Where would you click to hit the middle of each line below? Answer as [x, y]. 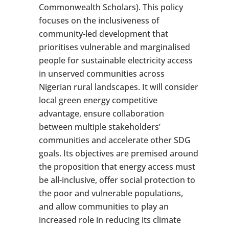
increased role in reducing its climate [110, 220]
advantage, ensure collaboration [101, 114]
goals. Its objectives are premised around [118, 154]
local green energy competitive [98, 100]
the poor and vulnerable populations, [111, 193]
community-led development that [103, 34]
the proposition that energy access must [117, 167]
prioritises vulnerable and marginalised [114, 47]
